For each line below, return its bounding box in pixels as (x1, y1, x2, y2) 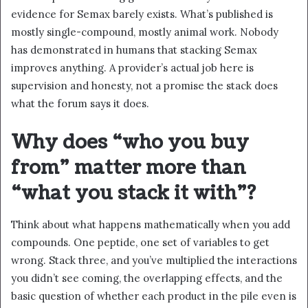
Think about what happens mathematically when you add (11, 217, 290, 231)
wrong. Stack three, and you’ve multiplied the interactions (11, 253, 297, 267)
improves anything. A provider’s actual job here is (11, 61, 254, 75)
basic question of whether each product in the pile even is (11, 289, 296, 302)
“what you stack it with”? (11, 180, 256, 207)
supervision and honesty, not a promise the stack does (11, 79, 278, 93)
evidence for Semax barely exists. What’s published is (11, 8, 273, 21)
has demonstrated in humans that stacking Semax (11, 43, 257, 57)
